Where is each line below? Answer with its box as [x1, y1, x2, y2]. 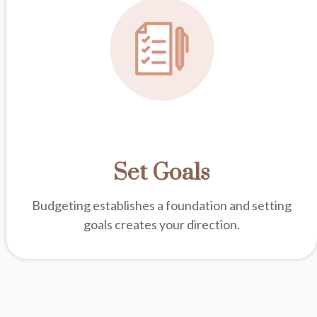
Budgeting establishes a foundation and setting [31, 197, 292, 213]
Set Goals [113, 158, 210, 188]
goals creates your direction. [83, 216, 240, 232]
